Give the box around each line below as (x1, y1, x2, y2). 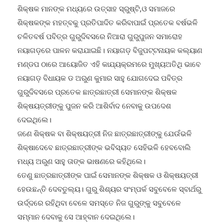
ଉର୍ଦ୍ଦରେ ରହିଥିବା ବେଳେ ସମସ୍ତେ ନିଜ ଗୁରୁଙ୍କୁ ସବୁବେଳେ (17, 188, 181, 198)
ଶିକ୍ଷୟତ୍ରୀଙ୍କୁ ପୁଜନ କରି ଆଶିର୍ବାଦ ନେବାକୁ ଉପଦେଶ (17, 91, 171, 101)
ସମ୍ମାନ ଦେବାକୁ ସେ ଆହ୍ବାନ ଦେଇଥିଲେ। (17, 202, 135, 212)
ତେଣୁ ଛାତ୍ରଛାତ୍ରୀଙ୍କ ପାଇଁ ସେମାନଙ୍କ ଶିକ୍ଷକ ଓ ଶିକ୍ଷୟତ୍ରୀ (17, 160, 198, 170)
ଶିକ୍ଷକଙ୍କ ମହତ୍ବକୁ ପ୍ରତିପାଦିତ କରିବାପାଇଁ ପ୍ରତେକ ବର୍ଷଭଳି (17, 7, 198, 17)
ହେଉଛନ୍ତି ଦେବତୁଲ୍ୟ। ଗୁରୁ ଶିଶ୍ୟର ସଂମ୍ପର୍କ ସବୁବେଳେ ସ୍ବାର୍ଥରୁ (17, 174, 201, 184)
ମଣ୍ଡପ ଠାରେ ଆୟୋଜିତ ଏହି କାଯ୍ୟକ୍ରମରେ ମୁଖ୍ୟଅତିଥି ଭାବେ (17, 49, 201, 59)
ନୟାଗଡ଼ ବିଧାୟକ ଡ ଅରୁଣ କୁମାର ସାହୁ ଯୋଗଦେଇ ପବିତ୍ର (17, 63, 182, 73)
